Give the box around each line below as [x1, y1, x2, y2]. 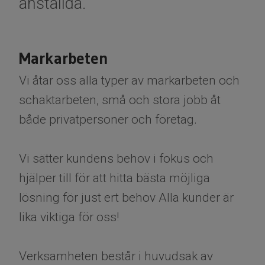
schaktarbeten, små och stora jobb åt [19, 93, 221, 108]
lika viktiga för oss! [19, 210, 119, 225]
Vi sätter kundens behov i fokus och [19, 151, 214, 166]
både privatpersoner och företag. [19, 112, 197, 127]
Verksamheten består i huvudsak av [19, 249, 213, 264]
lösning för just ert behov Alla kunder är [19, 190, 234, 205]
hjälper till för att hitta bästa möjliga [19, 171, 210, 186]
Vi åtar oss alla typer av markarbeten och [19, 73, 240, 88]
